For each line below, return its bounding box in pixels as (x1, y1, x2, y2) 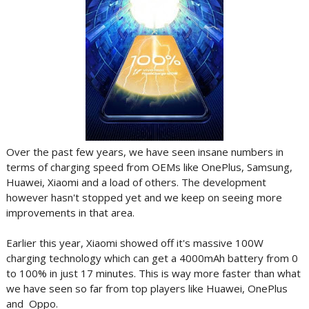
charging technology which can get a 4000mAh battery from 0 (6, 251, 298, 265)
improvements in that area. (6, 206, 134, 219)
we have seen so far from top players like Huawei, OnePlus (6, 281, 288, 295)
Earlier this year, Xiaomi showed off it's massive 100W (6, 236, 263, 250)
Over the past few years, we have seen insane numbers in (6, 145, 283, 159)
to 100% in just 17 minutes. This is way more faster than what (6, 266, 301, 280)
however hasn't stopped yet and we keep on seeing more (6, 190, 282, 204)
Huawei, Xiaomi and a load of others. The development (6, 175, 266, 189)
